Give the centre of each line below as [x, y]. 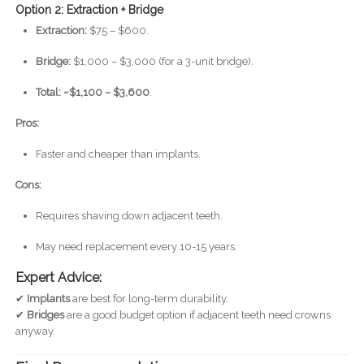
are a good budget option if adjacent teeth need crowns [197, 314]
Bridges [45, 314]
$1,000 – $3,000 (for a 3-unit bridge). [162, 61]
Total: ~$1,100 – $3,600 [92, 92]
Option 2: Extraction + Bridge [89, 9]
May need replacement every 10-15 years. [136, 246]
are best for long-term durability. [149, 298]
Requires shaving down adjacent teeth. [129, 215]
